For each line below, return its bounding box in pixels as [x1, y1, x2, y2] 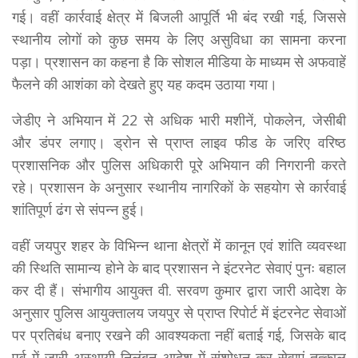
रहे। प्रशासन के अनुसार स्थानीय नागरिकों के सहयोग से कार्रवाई [12, 177, 346, 197]
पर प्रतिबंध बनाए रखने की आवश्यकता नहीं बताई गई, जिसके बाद [12, 324, 346, 344]
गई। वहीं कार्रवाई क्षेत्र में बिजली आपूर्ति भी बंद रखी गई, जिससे [12, 6, 346, 26]
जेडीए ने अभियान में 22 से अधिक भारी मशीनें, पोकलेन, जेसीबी [12, 109, 346, 129]
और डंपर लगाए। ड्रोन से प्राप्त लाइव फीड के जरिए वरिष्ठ [12, 132, 346, 152]
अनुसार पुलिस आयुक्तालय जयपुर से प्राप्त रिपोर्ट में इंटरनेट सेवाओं [12, 302, 346, 322]
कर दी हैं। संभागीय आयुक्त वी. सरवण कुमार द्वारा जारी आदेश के [12, 280, 346, 300]
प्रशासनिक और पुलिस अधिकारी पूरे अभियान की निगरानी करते [12, 154, 346, 174]
